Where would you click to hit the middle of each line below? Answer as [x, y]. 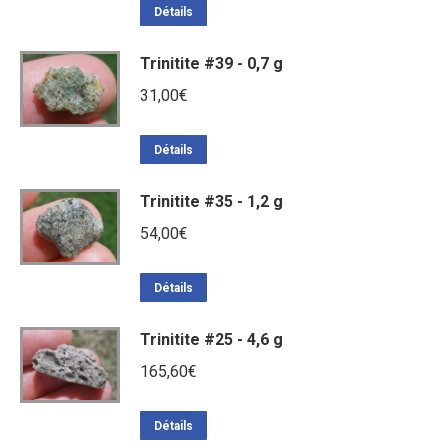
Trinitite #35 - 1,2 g [211, 201]
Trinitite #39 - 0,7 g [211, 63]
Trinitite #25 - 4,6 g [211, 339]
